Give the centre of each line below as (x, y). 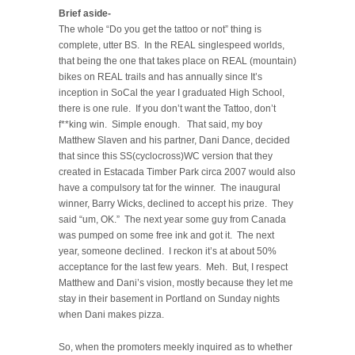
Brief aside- (85, 13)
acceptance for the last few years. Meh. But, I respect (173, 267)
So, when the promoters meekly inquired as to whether (176, 347)
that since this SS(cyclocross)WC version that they (166, 156)
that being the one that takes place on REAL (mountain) (177, 61)
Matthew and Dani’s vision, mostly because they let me (176, 282)
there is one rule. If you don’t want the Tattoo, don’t (167, 108)
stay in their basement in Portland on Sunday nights (169, 298)
